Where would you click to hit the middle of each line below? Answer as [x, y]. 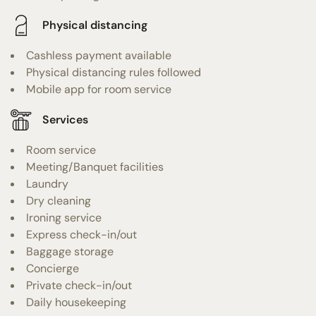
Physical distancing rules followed [114, 72]
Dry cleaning [59, 200]
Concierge [53, 268]
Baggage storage [70, 251]
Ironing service [64, 217]
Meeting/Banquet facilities [95, 166]
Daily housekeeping [76, 302]
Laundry [47, 183]
